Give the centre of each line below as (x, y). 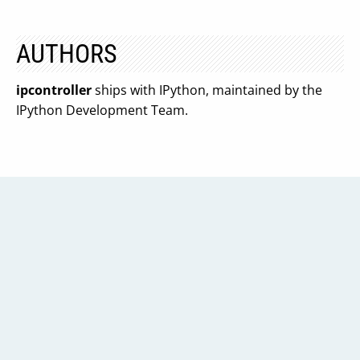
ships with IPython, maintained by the (207, 90)
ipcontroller (54, 90)
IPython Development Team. (102, 110)
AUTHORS (67, 54)
